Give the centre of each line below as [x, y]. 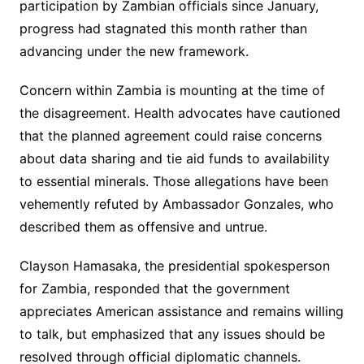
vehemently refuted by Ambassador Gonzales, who [176, 204]
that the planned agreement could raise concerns [170, 136]
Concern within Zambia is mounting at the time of [172, 91]
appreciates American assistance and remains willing [181, 312]
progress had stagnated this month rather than [163, 29]
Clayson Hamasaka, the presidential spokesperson [174, 266]
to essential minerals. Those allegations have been [173, 182]
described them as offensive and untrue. [143, 227]
